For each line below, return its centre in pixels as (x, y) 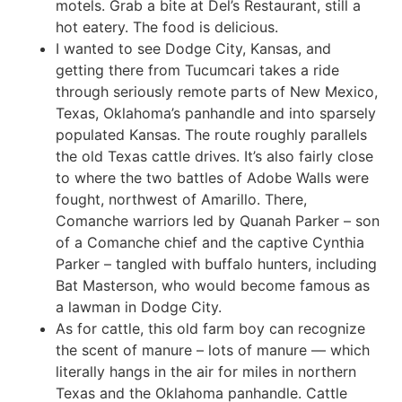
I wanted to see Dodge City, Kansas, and (194, 48)
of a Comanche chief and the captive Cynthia (210, 242)
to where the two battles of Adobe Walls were (213, 177)
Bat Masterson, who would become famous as (213, 285)
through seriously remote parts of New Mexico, (217, 91)
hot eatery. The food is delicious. (167, 26)
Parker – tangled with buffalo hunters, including (217, 263)
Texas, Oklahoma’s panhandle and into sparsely (216, 113)
